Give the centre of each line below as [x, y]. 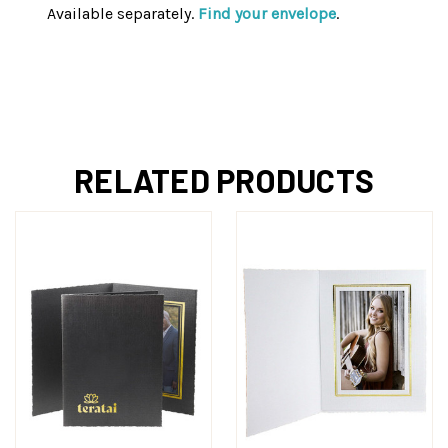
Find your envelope [267, 14]
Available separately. [122, 14]
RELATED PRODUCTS [224, 180]
